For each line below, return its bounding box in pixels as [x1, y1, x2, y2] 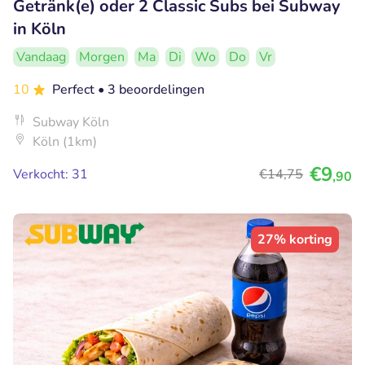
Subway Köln [33, 112, 109, 131]
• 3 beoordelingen [98, 80, 204, 99]
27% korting [257, 230, 332, 248]
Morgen [79, 47, 125, 66]
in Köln [13, 17, 66, 40]
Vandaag [16, 47, 66, 66]
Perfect [52, 80, 98, 99]
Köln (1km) [33, 132, 97, 151]
